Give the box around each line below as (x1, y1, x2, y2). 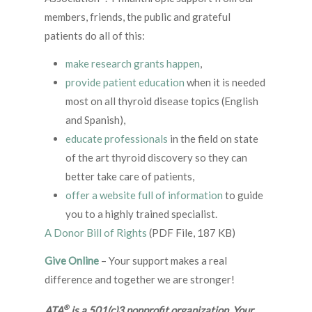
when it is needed (185, 76, 265, 89)
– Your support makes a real (101, 254, 227, 267)
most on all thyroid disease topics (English (65, 95, 258, 108)
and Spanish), (65, 114, 125, 127)
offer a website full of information (65, 189, 223, 202)
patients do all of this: (45, 29, 145, 42)
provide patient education (65, 76, 185, 89)
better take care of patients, (65, 170, 194, 183)
